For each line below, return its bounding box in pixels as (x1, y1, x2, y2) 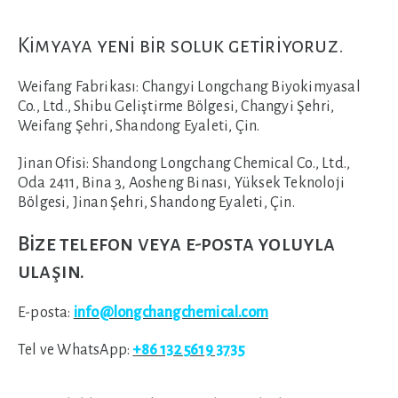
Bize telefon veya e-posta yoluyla (18, 233, 336, 255)
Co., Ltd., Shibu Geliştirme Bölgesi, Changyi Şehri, (18, 99, 335, 115)
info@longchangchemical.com (73, 305, 269, 321)
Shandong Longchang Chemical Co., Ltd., (89, 155, 351, 171)
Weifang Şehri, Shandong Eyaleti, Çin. (18, 118, 260, 134)
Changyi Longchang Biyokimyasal (139, 79, 361, 95)
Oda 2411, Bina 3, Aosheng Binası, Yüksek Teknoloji (18, 175, 346, 191)
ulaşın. (18, 260, 85, 283)
